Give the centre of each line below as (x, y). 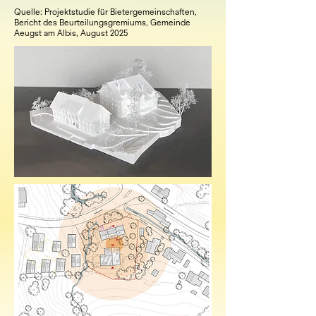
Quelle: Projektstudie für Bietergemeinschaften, (105, 12)
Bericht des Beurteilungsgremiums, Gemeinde (102, 23)
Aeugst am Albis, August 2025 (71, 33)
